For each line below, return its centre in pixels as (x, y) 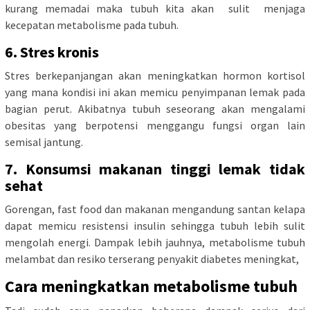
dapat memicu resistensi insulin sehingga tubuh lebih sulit (155, 226)
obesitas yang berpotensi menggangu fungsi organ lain (155, 126)
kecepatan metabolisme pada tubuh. (92, 25)
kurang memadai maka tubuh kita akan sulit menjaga (155, 9)
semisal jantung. (44, 142)
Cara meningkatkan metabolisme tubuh (151, 286)
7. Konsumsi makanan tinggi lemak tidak (155, 169)
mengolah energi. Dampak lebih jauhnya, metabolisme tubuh (155, 243)
